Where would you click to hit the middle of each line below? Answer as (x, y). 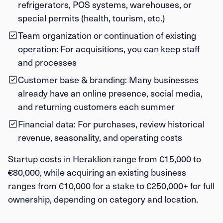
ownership (29, 199)
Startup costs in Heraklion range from (84, 159)
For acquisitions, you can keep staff (129, 49)
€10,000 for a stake (97, 185)
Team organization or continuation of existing (107, 35)
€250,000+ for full (180, 185)
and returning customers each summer (96, 106)
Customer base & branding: (72, 79)
